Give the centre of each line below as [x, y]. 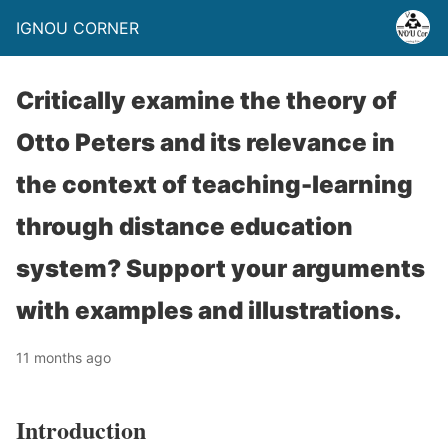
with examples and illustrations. [209, 310]
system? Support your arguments [220, 268]
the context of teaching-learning [214, 184]
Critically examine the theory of [206, 100]
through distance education [184, 226]
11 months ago [63, 357]
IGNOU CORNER [77, 28]
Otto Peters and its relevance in [205, 142]
